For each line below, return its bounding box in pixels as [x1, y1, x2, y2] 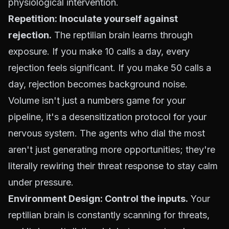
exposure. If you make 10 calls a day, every [8, 46, 190, 57]
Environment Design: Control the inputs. [8, 193, 188, 204]
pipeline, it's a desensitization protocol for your [8, 111, 207, 122]
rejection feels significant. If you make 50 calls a [8, 62, 211, 73]
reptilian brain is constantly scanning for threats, [8, 210, 210, 220]
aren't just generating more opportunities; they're [8, 144, 215, 155]
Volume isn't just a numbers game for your [8, 95, 186, 106]
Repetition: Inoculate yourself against [8, 13, 178, 24]
